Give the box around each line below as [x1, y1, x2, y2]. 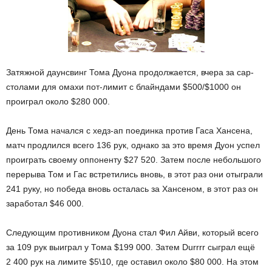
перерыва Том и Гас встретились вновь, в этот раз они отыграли [6, 169, 263, 180]
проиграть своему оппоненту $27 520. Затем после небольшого [6, 155, 261, 165]
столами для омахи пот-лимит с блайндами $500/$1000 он [6, 82, 241, 92]
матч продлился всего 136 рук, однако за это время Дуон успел [6, 140, 260, 151]
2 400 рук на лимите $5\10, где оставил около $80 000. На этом [6, 257, 259, 267]
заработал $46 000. [6, 199, 84, 209]
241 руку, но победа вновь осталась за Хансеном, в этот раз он [6, 184, 258, 194]
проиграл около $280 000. [6, 97, 110, 107]
